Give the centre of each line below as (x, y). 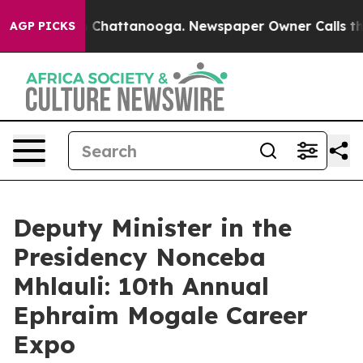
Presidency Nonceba (139, 257)
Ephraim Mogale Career (160, 315)
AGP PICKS (43, 26)
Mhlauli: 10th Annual (141, 286)
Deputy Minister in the (152, 228)
